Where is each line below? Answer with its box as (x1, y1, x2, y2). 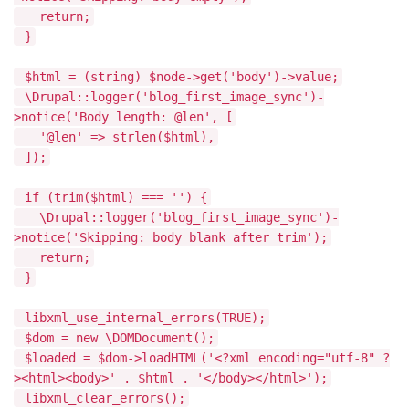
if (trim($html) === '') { (17, 190, 207, 204)
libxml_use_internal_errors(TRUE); (17, 310, 266, 325)
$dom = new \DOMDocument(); (17, 330, 215, 345)
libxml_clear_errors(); (17, 391, 185, 405)
